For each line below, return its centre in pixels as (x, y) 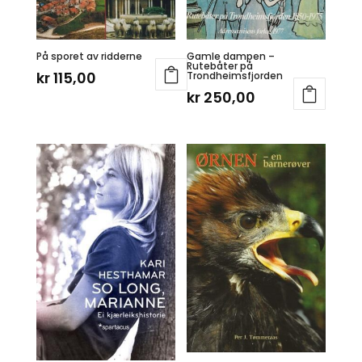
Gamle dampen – (231, 56)
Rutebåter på (220, 65)
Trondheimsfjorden (235, 75)
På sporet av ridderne (89, 56)
